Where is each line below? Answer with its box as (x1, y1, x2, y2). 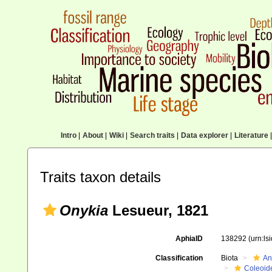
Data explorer (180, 131, 228, 140)
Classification (155, 254, 203, 262)
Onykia (59, 202, 108, 219)
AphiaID (175, 234, 203, 243)
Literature (234, 131, 268, 140)
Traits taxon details (40, 169, 161, 185)
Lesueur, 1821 (108, 202, 208, 219)
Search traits (129, 131, 175, 140)
